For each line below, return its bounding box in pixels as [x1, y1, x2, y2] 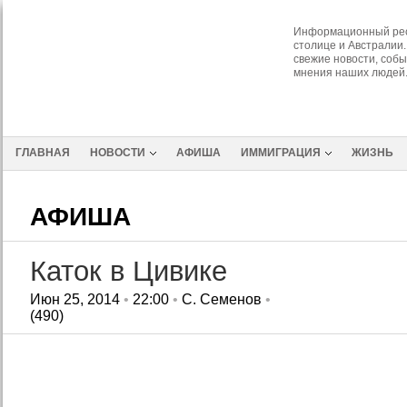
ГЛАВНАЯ [15, 146, 70, 159]
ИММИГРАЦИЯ [240, 146, 321, 159]
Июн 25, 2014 [29, 292, 120, 307]
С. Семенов [181, 292, 262, 307]
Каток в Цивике [29, 255, 227, 286]
